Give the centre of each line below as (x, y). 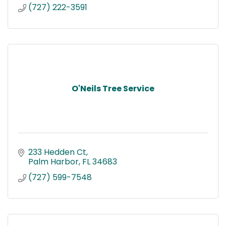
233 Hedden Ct (57, 152)
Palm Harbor (53, 162)
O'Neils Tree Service (113, 89)
